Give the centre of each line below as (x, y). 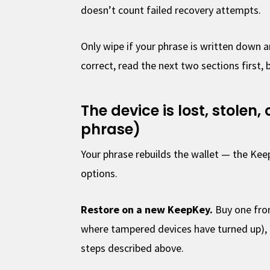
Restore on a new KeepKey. (147, 209)
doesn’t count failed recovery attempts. (171, 10)
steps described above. (133, 248)
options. (99, 173)
